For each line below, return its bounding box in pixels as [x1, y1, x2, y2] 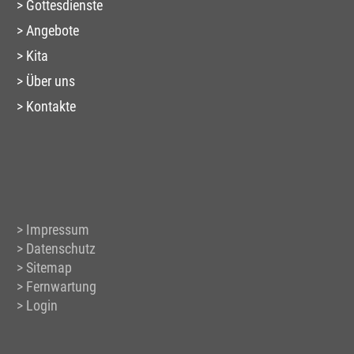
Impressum [26, 220, 89, 238]
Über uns [26, 72, 75, 89]
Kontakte [26, 97, 76, 115]
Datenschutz [26, 239, 96, 257]
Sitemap [26, 258, 72, 276]
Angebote [26, 21, 79, 39]
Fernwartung [26, 277, 96, 295]
